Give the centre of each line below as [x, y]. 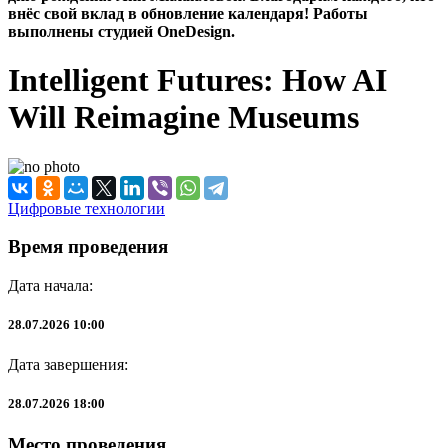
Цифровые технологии [86, 208]
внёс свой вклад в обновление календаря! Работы [188, 13]
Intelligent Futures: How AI [197, 80]
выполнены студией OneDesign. [121, 31]
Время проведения [88, 247]
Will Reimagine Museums [183, 117]
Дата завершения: [68, 364]
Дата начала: [50, 286]
